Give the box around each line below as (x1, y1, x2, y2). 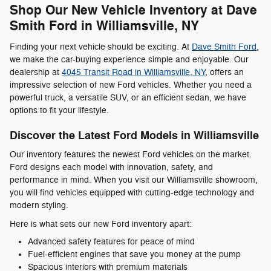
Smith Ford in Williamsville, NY (10, 18, 199, 35)
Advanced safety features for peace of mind (28, 237, 195, 247)
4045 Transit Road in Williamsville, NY (62, 67, 205, 77)
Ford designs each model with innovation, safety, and (10, 162, 213, 173)
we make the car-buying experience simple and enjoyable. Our (10, 54, 249, 65)
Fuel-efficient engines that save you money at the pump (28, 249, 241, 260)
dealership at (10, 67, 62, 77)
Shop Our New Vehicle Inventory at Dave (10, 2, 257, 19)
